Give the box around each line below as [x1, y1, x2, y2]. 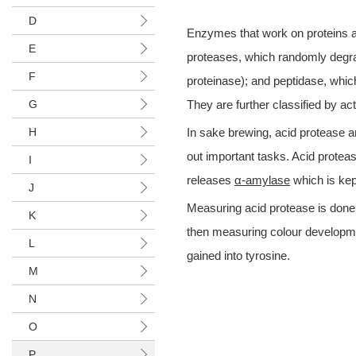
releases [187, 173, 234, 187]
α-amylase [234, 173, 290, 187]
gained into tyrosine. [187, 249, 290, 262]
